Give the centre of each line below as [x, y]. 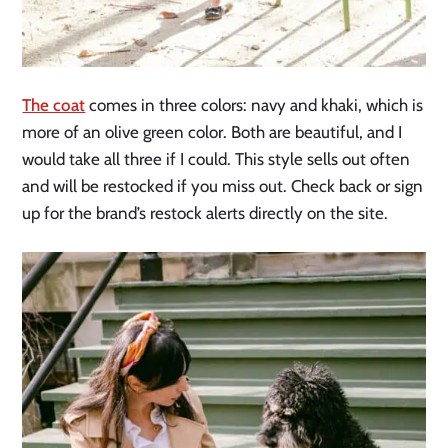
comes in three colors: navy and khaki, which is [254, 104]
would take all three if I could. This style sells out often [216, 158]
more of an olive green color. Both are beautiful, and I [212, 131]
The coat [54, 104]
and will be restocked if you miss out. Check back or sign [223, 185]
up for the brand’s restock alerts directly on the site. [205, 212]
